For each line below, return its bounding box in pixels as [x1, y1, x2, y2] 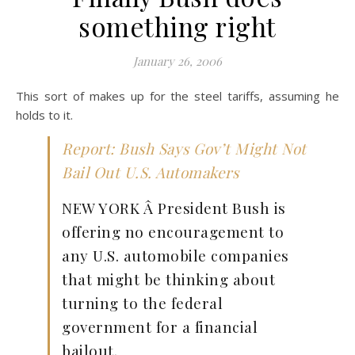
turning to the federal [62, 292, 223, 313]
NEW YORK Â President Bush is [62, 197, 286, 218]
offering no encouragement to [62, 221, 284, 242]
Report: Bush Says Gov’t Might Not [62, 138, 307, 158]
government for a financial [62, 316, 258, 337]
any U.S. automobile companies [62, 245, 289, 265]
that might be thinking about [62, 269, 275, 289]
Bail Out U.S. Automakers [62, 162, 239, 182]
